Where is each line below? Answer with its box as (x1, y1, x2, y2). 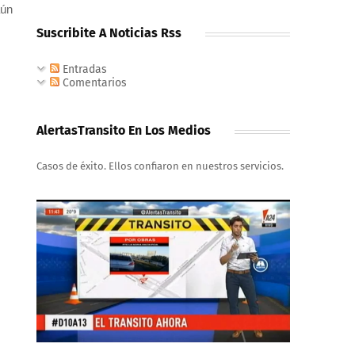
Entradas (59, 63, 107, 76)
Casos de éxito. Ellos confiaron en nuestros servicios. (36, 160, 284, 172)
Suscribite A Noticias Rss (36, 25, 181, 40)
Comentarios (59, 76, 127, 90)
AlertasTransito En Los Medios (36, 123, 211, 138)
